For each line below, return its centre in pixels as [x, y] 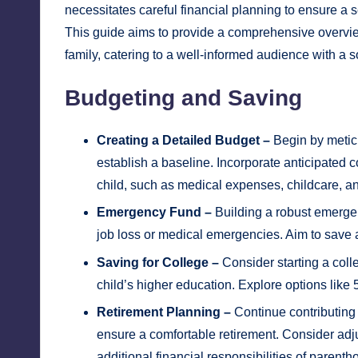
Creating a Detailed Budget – [183, 141]
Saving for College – [158, 262]
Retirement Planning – [164, 312]
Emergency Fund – [154, 213]
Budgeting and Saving [183, 98]
